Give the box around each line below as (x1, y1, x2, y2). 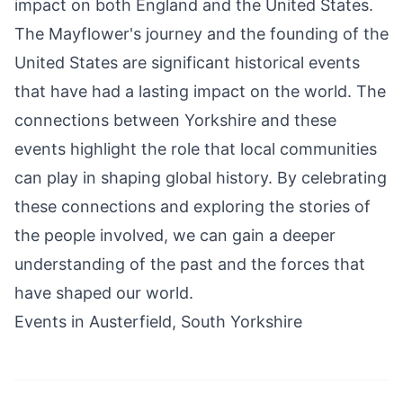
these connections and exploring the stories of (14, 197, 371, 217)
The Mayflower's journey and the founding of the (14, 24, 389, 44)
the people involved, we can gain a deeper (14, 226, 336, 246)
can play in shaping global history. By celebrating (14, 168, 387, 188)
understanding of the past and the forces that (14, 255, 365, 274)
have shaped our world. (14, 283, 193, 303)
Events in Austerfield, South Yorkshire (14, 312, 302, 332)
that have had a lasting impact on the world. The (14, 82, 386, 102)
